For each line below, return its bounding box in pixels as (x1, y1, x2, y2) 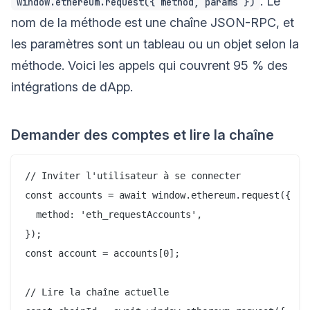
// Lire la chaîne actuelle (25, 286, 169, 298)
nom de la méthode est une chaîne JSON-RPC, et (11, 15, 294, 30)
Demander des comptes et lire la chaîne (11, 126, 274, 143)
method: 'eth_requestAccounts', (25, 208, 202, 220)
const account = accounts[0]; (25, 247, 180, 259)
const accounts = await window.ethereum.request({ (25, 189, 291, 201)
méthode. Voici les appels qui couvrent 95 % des (11, 57, 288, 73)
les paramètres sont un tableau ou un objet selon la (11, 36, 299, 51)
